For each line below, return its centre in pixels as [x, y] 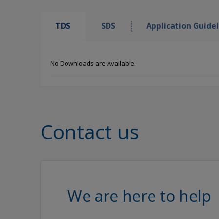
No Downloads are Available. [93, 63]
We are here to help [139, 196]
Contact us [90, 131]
